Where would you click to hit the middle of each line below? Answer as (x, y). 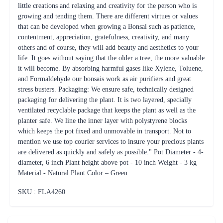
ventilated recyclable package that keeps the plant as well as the (107, 110)
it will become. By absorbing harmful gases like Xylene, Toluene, (111, 68)
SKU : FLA (35, 192)
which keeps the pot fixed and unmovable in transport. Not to (105, 131)
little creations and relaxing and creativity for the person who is (107, 6)
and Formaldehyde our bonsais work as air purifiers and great (105, 79)
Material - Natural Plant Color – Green (73, 173)
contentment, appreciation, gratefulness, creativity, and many (104, 37)
